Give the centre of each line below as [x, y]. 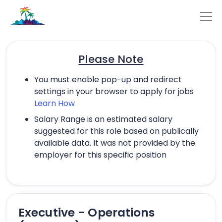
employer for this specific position [100, 155]
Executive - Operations [87, 212]
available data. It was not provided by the [115, 143]
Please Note [111, 59]
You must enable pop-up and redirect [108, 79]
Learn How [55, 103]
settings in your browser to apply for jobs [114, 91]
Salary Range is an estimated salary [103, 119]
